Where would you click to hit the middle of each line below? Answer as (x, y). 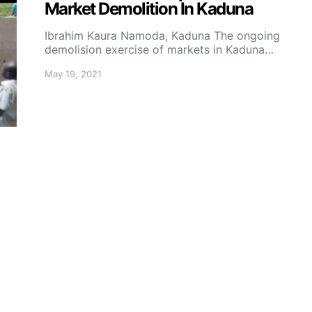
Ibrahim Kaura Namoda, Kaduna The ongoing (162, 36)
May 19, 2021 (73, 74)
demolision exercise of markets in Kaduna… (159, 49)
